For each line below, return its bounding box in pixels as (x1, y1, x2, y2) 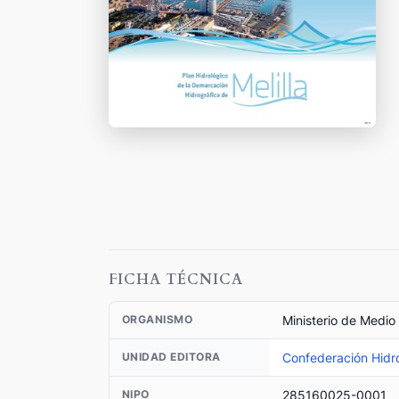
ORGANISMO (122, 313, 193, 327)
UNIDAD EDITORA (122, 350, 221, 364)
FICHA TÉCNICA (109, 269, 243, 289)
